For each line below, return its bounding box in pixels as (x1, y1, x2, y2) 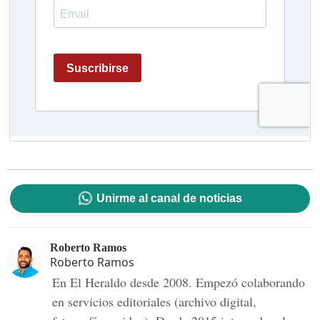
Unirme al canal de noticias (96, 191, 242, 204)
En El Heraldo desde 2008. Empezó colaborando (52, 273, 305, 291)
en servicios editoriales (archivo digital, (52, 292, 256, 310)
